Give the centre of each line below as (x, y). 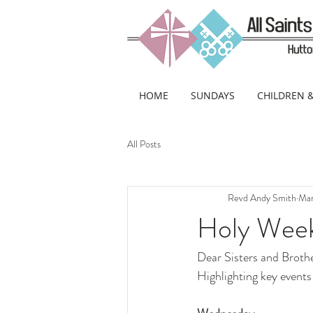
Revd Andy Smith (262, 197)
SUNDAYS (213, 95)
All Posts (144, 144)
